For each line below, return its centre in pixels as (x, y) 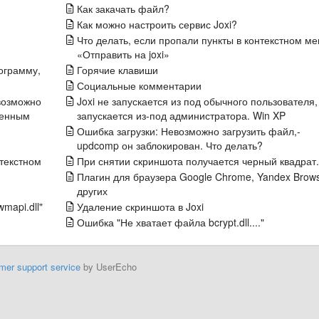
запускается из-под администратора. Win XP (181, 115)
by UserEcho (108, 267)
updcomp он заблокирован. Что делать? (169, 145)
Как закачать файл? (123, 9)
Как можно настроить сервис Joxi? (157, 24)
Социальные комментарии (139, 85)
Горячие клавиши (117, 70)
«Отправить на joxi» (123, 54)
